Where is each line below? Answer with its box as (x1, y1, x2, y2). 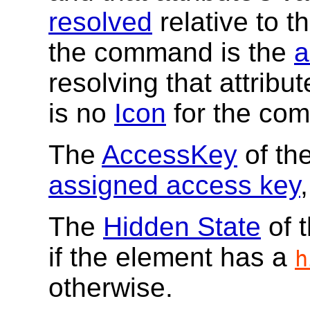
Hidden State (103, 212, 261, 242)
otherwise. (48, 273, 173, 303)
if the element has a (48, 242, 295, 273)
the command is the (48, 37, 294, 68)
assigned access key (48, 170, 300, 201)
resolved (48, 7, 152, 37)
